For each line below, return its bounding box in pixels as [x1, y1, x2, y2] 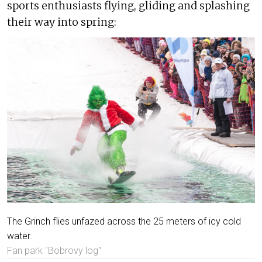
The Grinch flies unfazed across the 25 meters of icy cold [7, 216, 241, 227]
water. [7, 230, 32, 242]
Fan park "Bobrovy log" [7, 245, 101, 257]
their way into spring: [7, 16, 116, 29]
